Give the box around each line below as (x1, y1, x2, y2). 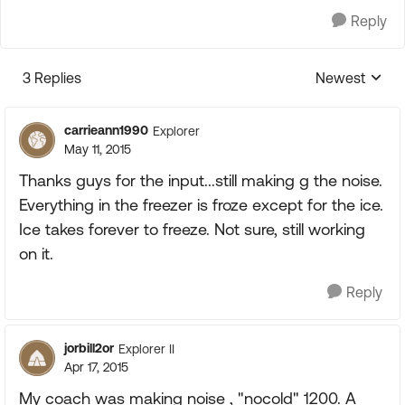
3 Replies (23, 70, 81, 86)
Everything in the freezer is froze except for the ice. (19, 195, 383, 214)
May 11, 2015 (64, 142, 131, 156)
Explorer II (118, 341, 174, 356)
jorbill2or (64, 341, 114, 355)
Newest (316, 70, 365, 86)
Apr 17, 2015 (64, 360, 128, 374)
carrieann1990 (64, 123, 148, 137)
